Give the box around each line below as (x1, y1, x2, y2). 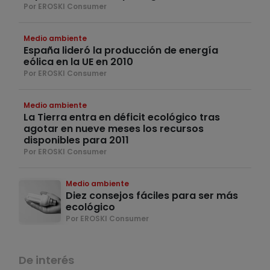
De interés (19, 253, 74, 268)
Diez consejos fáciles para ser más (66, 189, 238, 203)
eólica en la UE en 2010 (24, 55, 133, 69)
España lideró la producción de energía (24, 43, 218, 58)
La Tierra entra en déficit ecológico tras (24, 110, 220, 125)
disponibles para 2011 (24, 133, 129, 148)
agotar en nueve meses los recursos (24, 122, 204, 136)
